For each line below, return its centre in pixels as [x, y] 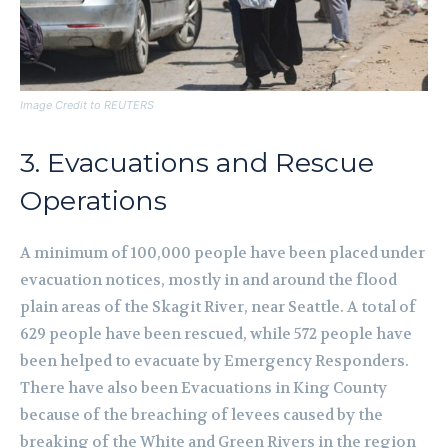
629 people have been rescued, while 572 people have [216, 334]
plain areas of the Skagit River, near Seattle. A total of [218, 307]
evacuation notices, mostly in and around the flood [208, 280]
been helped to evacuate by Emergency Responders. [214, 361]
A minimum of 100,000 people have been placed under [222, 253]
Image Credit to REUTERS [87, 105]
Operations [93, 201]
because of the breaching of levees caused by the [201, 415]
